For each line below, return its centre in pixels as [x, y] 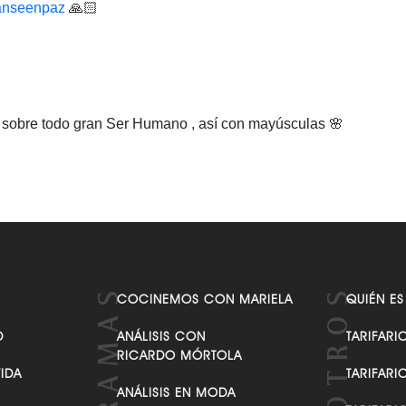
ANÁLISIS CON [162, 336]
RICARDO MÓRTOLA [180, 355]
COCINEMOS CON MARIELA [205, 299]
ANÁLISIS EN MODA [177, 392]
